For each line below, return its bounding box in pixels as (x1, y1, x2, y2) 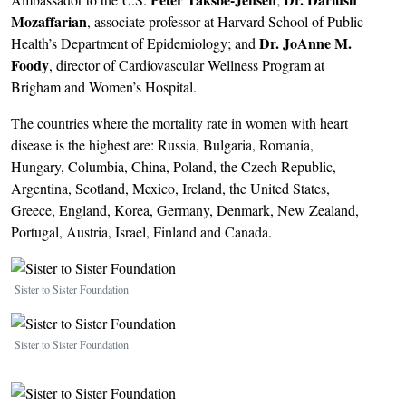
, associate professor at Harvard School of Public (87, 12, 363, 31)
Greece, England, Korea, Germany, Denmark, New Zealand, (11, 200, 359, 219)
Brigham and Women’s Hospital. (11, 77, 197, 96)
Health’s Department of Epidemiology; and (11, 34, 259, 53)
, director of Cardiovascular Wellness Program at (49, 55, 324, 74)
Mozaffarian (11, 11, 87, 32)
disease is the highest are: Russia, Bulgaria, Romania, (11, 135, 314, 154)
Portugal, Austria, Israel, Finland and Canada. (11, 222, 272, 241)
